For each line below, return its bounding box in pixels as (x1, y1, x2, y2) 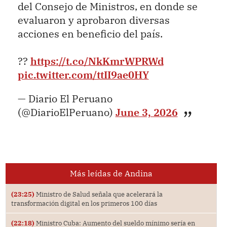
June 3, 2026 (115, 105, 178, 119)
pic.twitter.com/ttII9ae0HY (17, 68, 149, 81)
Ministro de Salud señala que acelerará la (34, 190, 163, 198)
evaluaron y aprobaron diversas (17, 13, 170, 26)
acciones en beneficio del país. (17, 27, 163, 40)
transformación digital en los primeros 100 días (11, 199, 157, 207)
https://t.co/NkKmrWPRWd (30, 54, 164, 67)
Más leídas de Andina (69, 168, 153, 178)
